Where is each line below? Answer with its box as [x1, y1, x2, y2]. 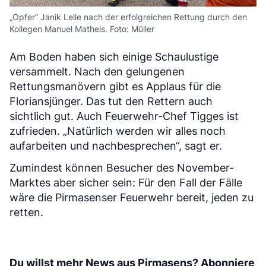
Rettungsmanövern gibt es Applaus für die [9, 80, 221, 93]
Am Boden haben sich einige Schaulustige [9, 50, 218, 64]
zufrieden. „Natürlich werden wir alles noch [9, 125, 226, 138]
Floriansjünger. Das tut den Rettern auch [9, 95, 213, 108]
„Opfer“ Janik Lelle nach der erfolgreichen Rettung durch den [9, 12, 247, 23]
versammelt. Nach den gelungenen [9, 65, 185, 78]
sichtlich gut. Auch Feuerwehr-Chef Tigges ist [9, 110, 239, 123]
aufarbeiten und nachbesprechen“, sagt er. [9, 140, 222, 153]
